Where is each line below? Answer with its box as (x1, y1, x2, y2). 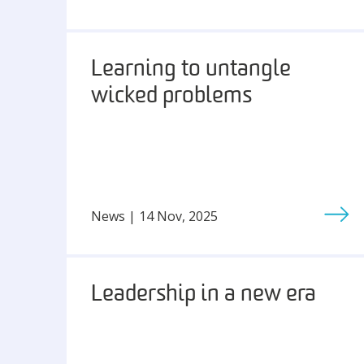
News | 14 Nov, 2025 (91, 206, 218, 225)
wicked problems (91, 85, 252, 108)
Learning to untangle (91, 58, 291, 81)
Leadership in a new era (91, 284, 316, 306)
